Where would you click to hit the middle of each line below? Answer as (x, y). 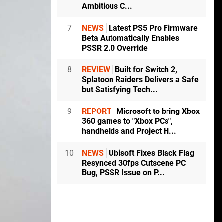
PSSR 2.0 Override (115, 48)
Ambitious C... (107, 6)
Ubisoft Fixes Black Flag (150, 153)
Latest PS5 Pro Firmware (152, 28)
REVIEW (96, 70)
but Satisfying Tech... (120, 90)
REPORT (97, 111)
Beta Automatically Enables (131, 38)
